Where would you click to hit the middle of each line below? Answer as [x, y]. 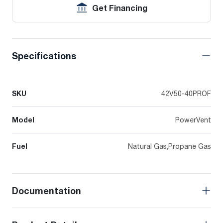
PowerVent [193, 120]
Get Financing [120, 8]
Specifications [44, 56]
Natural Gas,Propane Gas [169, 146]
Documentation [47, 191]
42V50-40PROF [186, 94]
